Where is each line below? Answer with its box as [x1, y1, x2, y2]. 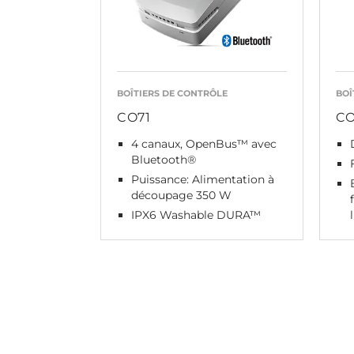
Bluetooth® [131, 153, 196, 167]
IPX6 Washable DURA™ [131, 208, 261, 222]
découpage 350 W [131, 188, 232, 202]
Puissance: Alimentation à [131, 172, 274, 186]
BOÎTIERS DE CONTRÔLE [117, 88, 228, 99]
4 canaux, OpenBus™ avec [131, 137, 277, 151]
